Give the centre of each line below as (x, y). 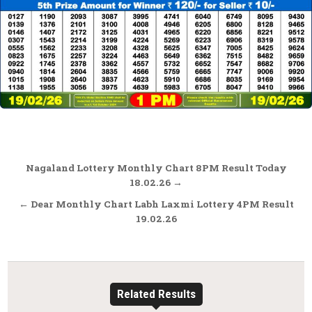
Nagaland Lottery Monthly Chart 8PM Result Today (156, 167)
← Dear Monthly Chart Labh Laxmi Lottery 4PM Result (156, 204)
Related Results (156, 294)
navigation (67, 189)
